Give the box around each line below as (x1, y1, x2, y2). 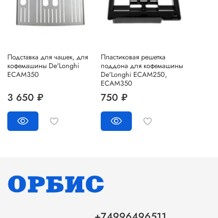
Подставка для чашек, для (7, 52, 88, 62)
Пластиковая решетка (100, 52, 165, 62)
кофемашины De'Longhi (7, 61, 79, 71)
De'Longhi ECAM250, (100, 70, 167, 80)
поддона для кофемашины (100, 61, 183, 71)
